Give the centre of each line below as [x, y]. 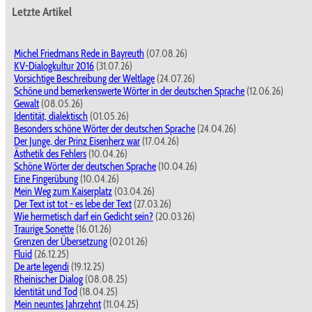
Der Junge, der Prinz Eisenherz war [77, 142]
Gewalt [26, 104]
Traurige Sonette [44, 229]
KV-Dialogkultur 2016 [54, 67]
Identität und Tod [46, 292]
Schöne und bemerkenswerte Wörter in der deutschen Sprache [129, 92]
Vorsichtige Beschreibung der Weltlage [84, 79]
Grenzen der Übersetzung [61, 242]
